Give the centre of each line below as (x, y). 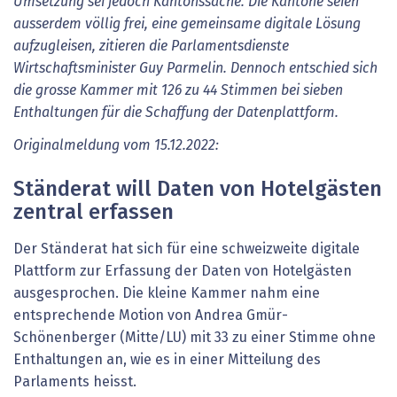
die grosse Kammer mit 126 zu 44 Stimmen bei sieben (178, 90)
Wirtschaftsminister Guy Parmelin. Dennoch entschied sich (195, 68)
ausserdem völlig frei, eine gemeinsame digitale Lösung (187, 23)
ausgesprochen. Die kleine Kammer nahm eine (167, 294)
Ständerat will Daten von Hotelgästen (198, 190)
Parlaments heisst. (75, 382)
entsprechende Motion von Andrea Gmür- (151, 316)
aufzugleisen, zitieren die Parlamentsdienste (151, 46)
